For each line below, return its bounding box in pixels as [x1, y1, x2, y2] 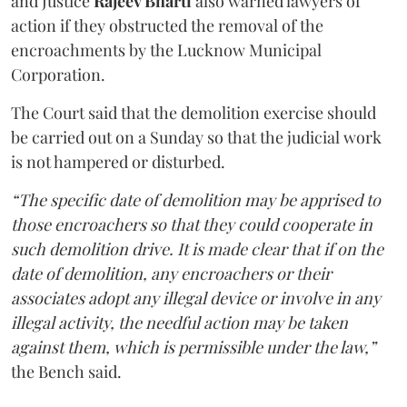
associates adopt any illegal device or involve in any [11, 287, 381, 310]
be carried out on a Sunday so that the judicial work [11, 126, 382, 149]
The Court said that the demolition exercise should [11, 102, 376, 124]
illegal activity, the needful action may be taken [11, 312, 348, 334]
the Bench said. [11, 361, 122, 383]
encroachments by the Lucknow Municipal [11, 39, 322, 62]
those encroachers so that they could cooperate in [11, 213, 372, 236]
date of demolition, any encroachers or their [11, 263, 332, 285]
